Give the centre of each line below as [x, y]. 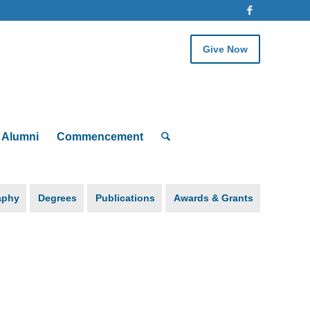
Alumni [20, 137]
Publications [125, 198]
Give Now [225, 49]
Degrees [57, 198]
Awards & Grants [213, 198]
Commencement [100, 137]
